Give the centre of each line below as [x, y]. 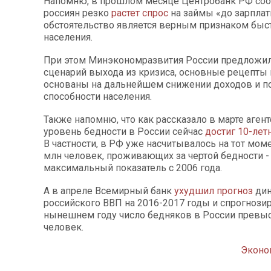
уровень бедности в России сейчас [123, 131]
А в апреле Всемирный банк [109, 191]
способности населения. [98, 96]
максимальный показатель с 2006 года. [133, 168]
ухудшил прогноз [214, 191]
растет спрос [140, 13]
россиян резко [76, 13]
